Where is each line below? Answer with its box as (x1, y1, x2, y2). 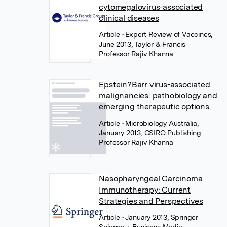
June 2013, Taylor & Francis (99, 40, 185, 48)
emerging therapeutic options (99, 102, 209, 111)
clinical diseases (99, 13, 159, 23)
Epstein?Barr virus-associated (99, 80, 210, 89)
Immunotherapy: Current (99, 185, 191, 195)
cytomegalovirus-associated (99, 2, 203, 12)
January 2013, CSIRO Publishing (99, 129, 201, 137)
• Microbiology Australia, (122, 119, 199, 127)
